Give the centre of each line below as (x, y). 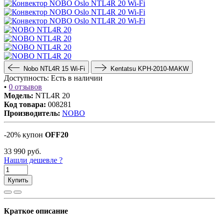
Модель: (19, 95)
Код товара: (25, 104)
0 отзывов (25, 87)
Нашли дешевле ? (33, 160)
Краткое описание (36, 211)
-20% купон (24, 134)
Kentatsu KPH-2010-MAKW (150, 68)
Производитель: (32, 113)
